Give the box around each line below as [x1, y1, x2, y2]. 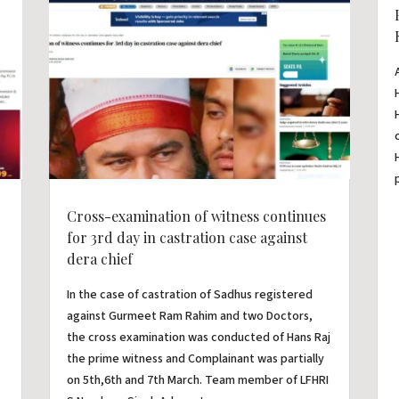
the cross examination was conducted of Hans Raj [66, 328, 330, 346]
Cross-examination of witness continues [66, 206, 326, 225]
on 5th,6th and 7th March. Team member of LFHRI [66, 370, 329, 389]
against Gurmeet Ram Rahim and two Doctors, [66, 306, 313, 325]
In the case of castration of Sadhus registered [66, 285, 313, 304]
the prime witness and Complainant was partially [66, 349, 324, 368]
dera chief [66, 248, 133, 268]
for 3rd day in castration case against [66, 227, 307, 247]
